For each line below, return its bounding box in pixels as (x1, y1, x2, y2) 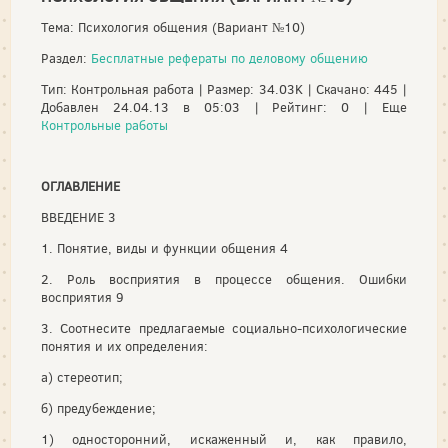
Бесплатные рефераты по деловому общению (91, 50, 368, 67)
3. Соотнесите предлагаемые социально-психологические (41, 320, 407, 337)
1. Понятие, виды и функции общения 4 (41, 240, 288, 257)
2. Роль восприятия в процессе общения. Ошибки (41, 271, 407, 288)
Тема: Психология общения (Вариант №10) (41, 19, 305, 36)
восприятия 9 (41, 289, 124, 306)
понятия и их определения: (41, 338, 208, 355)
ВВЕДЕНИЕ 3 (41, 209, 116, 226)
